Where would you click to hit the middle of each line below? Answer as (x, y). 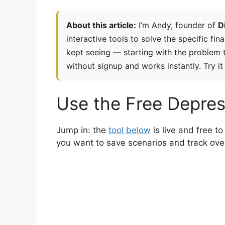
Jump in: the (82, 130)
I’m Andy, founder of (177, 25)
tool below (130, 130)
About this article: (101, 25)
